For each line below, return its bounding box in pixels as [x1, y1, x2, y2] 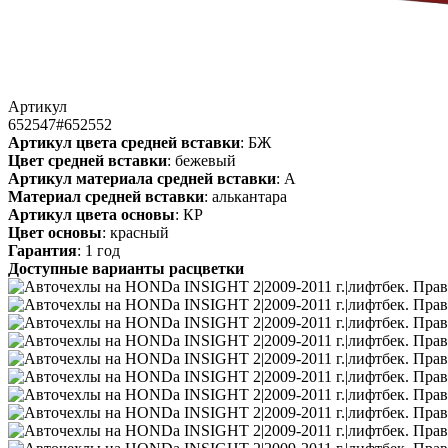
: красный [102, 223, 169, 241]
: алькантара [204, 187, 287, 205]
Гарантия [8, 241, 77, 259]
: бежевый [167, 151, 236, 169]
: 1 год [77, 241, 120, 259]
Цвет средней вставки [8, 151, 167, 169]
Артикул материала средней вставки [8, 169, 276, 187]
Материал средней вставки [8, 187, 204, 205]
